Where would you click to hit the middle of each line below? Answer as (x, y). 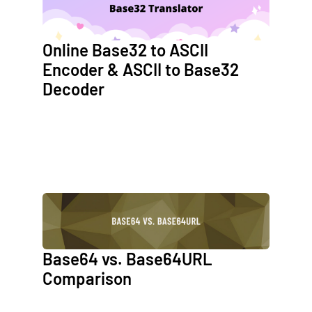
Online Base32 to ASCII (125, 50)
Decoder (73, 89)
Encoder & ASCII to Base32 (141, 70)
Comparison (87, 279)
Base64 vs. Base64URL (127, 259)
